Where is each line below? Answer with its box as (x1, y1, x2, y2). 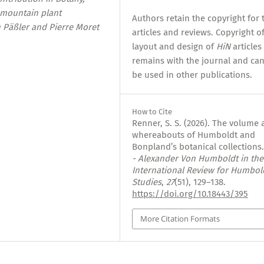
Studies (132, 177, 162, 188)
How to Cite (132, 107, 173, 117)
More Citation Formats (140, 213, 220, 225)
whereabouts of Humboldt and (132, 130, 256, 141)
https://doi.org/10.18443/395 (132, 189, 249, 200)
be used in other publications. (132, 70, 253, 81)
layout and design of (132, 41, 217, 52)
